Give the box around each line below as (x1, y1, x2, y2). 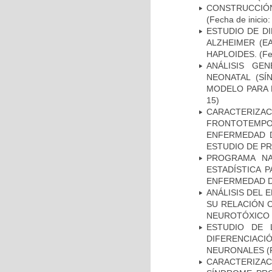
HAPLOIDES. (206, 49, 257, 59)
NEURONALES (206, 245, 264, 255)
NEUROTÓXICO (206, 210, 270, 220)
